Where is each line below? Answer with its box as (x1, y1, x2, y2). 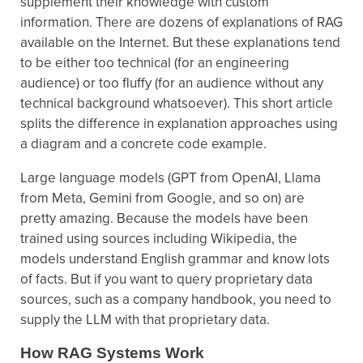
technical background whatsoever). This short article (20, 95, 333, 112)
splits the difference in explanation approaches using (20, 115, 338, 132)
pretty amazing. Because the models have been (20, 210, 308, 227)
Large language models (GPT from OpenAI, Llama (20, 169, 321, 186)
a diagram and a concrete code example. (20, 135, 267, 152)
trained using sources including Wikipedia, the (20, 230, 297, 247)
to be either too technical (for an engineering (20, 54, 289, 71)
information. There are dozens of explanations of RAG (20, 14, 343, 31)
